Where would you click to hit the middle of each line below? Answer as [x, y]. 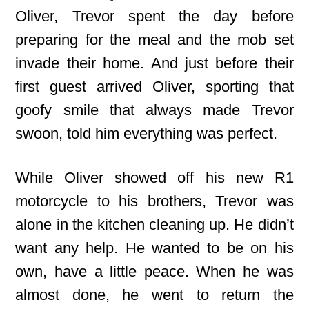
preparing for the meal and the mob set [154, 40]
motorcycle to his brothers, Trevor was [154, 201]
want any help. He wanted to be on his [154, 248]
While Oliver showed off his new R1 [154, 178]
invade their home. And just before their [154, 63]
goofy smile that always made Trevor [154, 110]
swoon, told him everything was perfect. [147, 133]
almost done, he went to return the [154, 295]
